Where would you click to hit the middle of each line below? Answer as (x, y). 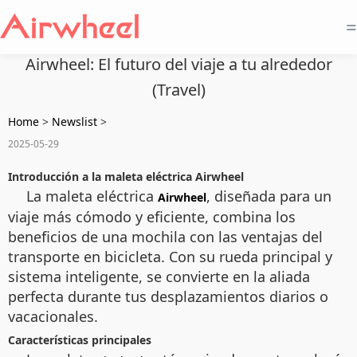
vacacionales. (53, 316)
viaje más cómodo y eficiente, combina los (152, 217)
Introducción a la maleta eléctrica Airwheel (126, 177)
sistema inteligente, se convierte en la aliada (159, 277)
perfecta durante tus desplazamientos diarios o (168, 296)
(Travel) (178, 90)
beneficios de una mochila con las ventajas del (165, 237)
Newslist (75, 122)
